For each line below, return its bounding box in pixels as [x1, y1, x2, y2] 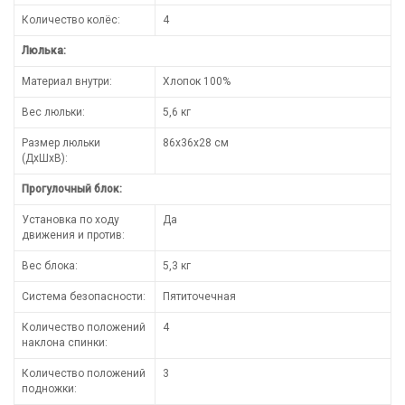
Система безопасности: [22, 289, 146, 303]
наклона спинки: [22, 335, 108, 349]
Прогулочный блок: [22, 182, 122, 195]
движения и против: [22, 228, 125, 241]
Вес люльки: [22, 105, 85, 118]
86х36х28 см [163, 136, 229, 149]
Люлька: [22, 43, 66, 57]
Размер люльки [22, 136, 100, 149]
